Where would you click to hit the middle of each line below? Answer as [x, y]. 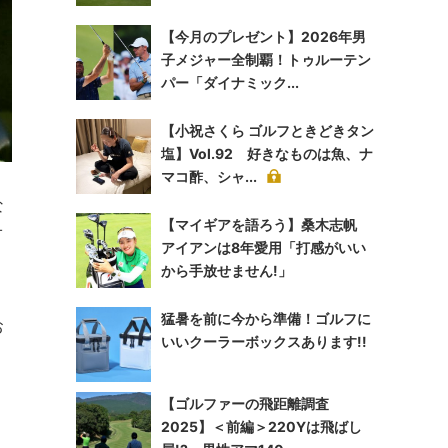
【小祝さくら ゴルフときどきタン [267, 130]
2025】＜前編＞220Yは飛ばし [261, 426]
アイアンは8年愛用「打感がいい [263, 247]
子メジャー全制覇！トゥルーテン [266, 59]
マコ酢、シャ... [209, 176]
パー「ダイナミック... [230, 82]
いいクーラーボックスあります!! [264, 341]
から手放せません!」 [226, 270]
